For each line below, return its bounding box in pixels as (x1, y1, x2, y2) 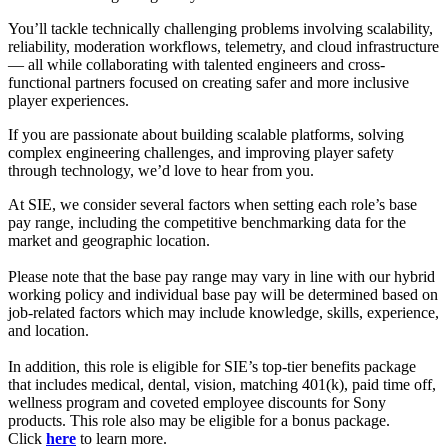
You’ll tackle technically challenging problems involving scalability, (8, 19, 433, 37)
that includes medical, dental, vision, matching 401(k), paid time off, (8, 375, 436, 393)
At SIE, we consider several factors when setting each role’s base (8, 195, 417, 213)
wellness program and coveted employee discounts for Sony (8, 393, 386, 411)
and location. (8, 321, 93, 339)
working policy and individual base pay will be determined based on (8, 285, 438, 303)
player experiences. (8, 91, 129, 109)
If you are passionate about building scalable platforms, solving (8, 125, 404, 143)
